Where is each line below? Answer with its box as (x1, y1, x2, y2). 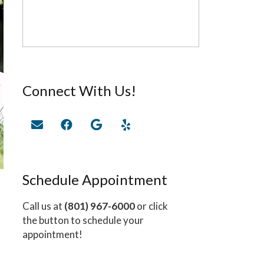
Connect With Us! (22, 82, 137, 99)
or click (135, 200, 169, 212)
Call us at (22, 200, 65, 212)
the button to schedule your (22, 214, 144, 226)
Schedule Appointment (22, 171, 168, 188)
